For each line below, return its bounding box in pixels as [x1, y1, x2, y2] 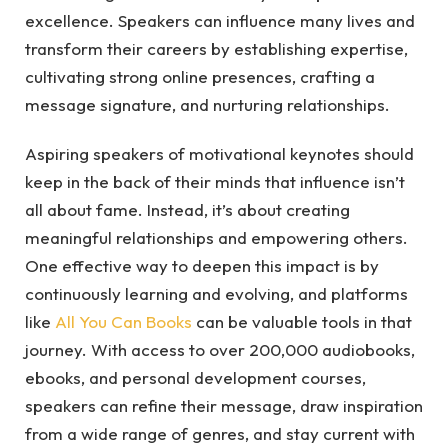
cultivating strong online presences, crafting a [25, 66, 375, 88]
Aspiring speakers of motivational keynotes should [25, 142, 414, 164]
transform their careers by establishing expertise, [25, 38, 408, 60]
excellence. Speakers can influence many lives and [25, 10, 415, 32]
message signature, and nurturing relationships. [25, 94, 390, 116]
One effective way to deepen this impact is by [25, 254, 379, 276]
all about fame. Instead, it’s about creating [25, 198, 350, 220]
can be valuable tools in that [192, 310, 412, 332]
